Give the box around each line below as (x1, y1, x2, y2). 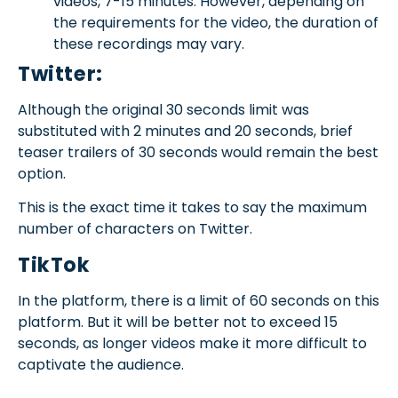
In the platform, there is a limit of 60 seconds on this (18, 290, 379, 311)
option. (18, 163, 66, 184)
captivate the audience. (18, 354, 184, 375)
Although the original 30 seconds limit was (18, 99, 309, 120)
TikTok (18, 250, 91, 279)
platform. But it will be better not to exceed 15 (18, 311, 338, 332)
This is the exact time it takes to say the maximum (18, 197, 367, 219)
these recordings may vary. (53, 33, 244, 54)
